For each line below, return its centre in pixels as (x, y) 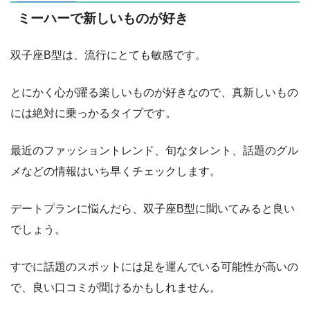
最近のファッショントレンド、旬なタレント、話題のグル (154, 150)
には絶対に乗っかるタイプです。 (93, 113)
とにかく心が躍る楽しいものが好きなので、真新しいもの (154, 92)
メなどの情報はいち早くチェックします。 (116, 171)
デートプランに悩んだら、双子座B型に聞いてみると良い (153, 208)
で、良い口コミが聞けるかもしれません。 (116, 287)
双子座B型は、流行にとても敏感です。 (108, 55)
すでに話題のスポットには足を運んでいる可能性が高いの (154, 266)
